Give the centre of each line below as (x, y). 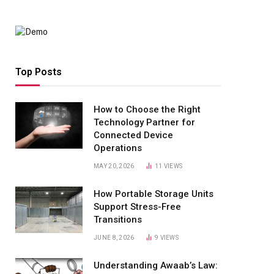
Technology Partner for (144, 122)
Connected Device (133, 135)
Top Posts (39, 72)
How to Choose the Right (147, 109)
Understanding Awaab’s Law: (156, 265)
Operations (118, 148)
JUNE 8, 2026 (114, 238)
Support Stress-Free (137, 207)
